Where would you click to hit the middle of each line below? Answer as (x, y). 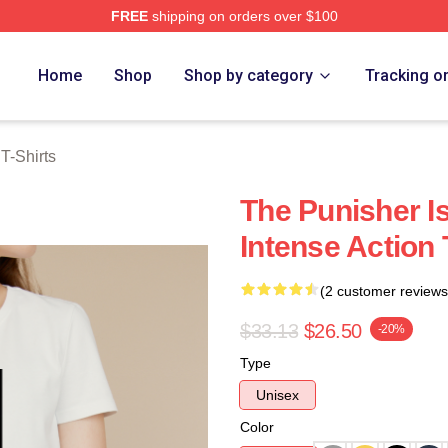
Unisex (277, 395)
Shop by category (249, 75)
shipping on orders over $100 (242, 16)
